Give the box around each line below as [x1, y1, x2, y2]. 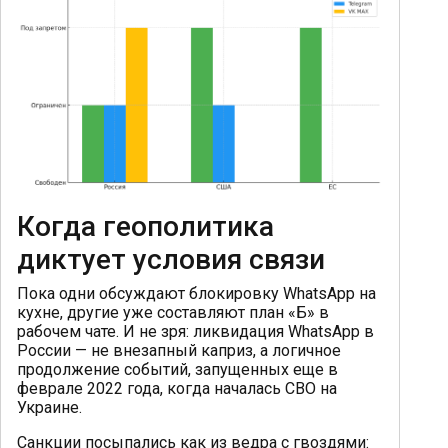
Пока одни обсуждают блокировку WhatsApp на [17, 284, 376, 304]
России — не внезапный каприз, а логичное [17, 341, 341, 361]
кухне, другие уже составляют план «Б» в [17, 303, 329, 323]
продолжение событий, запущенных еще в [17, 360, 338, 380]
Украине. [17, 398, 82, 418]
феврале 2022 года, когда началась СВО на [17, 379, 337, 399]
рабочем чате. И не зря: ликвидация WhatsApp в [17, 322, 374, 342]
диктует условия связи [17, 243, 325, 277]
